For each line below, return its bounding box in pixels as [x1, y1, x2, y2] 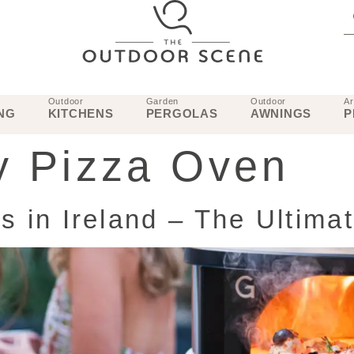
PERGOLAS [145, 106, 218, 120]
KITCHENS [47, 106, 114, 120]
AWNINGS [250, 106, 312, 120]
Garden [145, 96, 179, 106]
